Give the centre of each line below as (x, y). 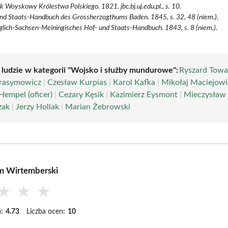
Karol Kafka (134, 82)
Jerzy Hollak (38, 107)
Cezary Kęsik (81, 94)
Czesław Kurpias (77, 82)
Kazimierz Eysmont (144, 94)
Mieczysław (205, 94)
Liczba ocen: (46, 211)
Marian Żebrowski (98, 107)
